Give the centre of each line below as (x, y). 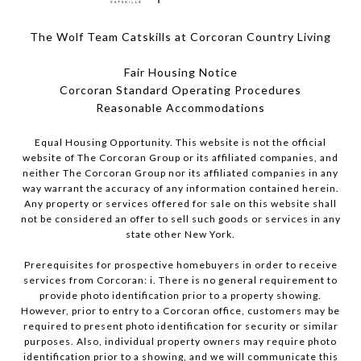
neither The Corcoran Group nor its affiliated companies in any (180, 173)
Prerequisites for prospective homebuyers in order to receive (180, 265)
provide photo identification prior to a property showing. (180, 296)
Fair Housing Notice (180, 73)
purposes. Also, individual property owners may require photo (180, 342)
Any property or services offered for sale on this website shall (180, 204)
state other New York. (180, 234)
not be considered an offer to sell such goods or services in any (180, 219)
